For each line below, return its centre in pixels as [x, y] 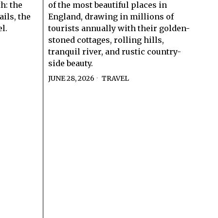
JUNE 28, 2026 [71, 78]
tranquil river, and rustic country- [114, 51]
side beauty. [70, 63]
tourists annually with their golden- [119, 28]
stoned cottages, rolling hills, [106, 40]
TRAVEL [115, 78]
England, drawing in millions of [111, 16]
